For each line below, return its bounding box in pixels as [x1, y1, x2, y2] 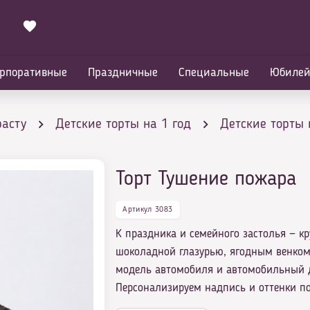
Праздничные [88, 66, 158, 79]
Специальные [179, 66, 249, 79]
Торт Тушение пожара [116, 170, 297, 190]
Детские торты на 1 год [55, 118, 191, 131]
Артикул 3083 [122, 206, 173, 214]
